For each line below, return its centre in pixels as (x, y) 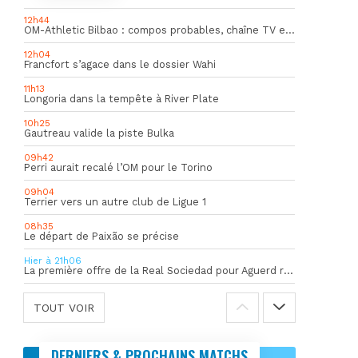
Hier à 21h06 (52, 261)
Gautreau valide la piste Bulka (99, 133)
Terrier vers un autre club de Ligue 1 (115, 202)
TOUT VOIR (64, 308)
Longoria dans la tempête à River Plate (121, 99)
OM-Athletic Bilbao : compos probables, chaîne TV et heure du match (290, 30)
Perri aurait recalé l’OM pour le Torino (118, 167)
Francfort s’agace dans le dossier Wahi (119, 64)
